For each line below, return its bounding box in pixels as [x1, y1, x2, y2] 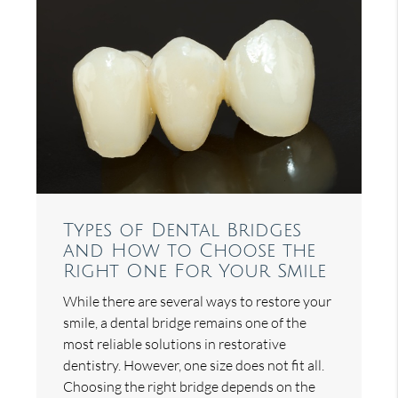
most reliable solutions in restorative [63, 335, 287, 354]
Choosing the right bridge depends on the [63, 378, 316, 396]
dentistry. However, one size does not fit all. [63, 356, 325, 375]
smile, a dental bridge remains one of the [63, 314, 307, 332]
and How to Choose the [63, 241, 316, 262]
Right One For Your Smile [63, 261, 327, 283]
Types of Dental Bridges [63, 220, 302, 242]
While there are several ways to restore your [63, 292, 332, 311]
